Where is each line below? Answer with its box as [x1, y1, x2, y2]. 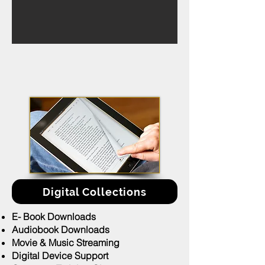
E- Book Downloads [12, 211, 96, 222]
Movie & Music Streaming [12, 237, 119, 248]
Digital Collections [42, 185, 147, 198]
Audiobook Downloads [12, 224, 109, 235]
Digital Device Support [12, 250, 108, 261]
